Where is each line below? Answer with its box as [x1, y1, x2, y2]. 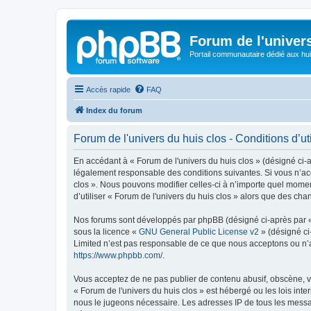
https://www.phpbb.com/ [74, 250, 162, 260]
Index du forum [86, 106, 142, 115]
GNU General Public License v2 [139, 226, 259, 237]
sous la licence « [74, 226, 139, 237]
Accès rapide [86, 85, 131, 94]
